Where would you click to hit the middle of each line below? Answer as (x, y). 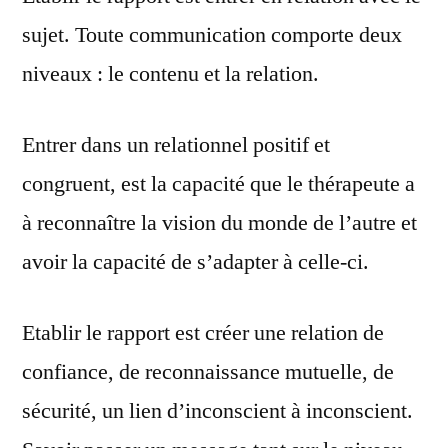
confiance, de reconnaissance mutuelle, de (208, 371)
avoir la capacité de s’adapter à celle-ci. (195, 261)
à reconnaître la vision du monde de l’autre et (219, 222)
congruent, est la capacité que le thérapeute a (218, 183)
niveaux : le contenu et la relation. (170, 73)
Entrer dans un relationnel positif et (176, 144)
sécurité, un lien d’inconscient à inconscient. (217, 410)
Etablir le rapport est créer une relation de (203, 332)
